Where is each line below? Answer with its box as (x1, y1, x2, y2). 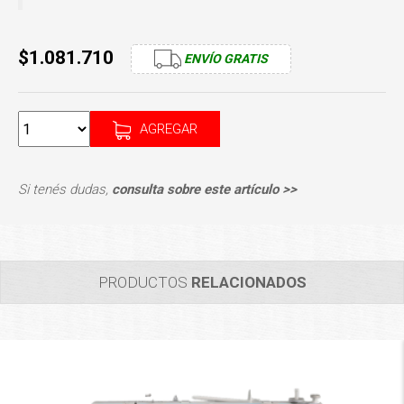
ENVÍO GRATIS (181, 50, 268, 66)
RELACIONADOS (190, 273, 307, 292)
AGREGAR (140, 121, 197, 138)
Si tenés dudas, (18, 181, 112, 198)
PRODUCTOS (97, 273, 191, 292)
